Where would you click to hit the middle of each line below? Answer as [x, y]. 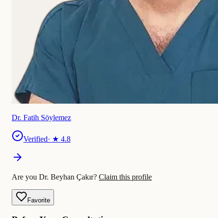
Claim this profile [125, 177]
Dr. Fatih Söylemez [41, 118]
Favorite [39, 200]
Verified [36, 139]
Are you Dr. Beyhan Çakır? [55, 177]
